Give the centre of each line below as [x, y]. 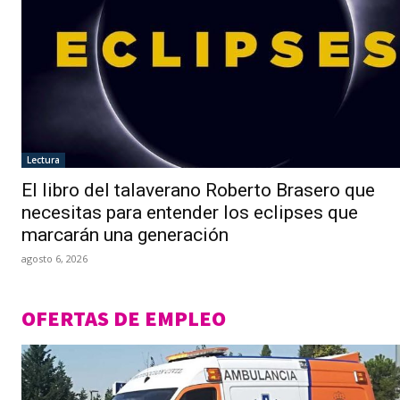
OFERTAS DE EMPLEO [124, 319]
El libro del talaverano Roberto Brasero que [198, 191]
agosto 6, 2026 [54, 259]
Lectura [43, 160]
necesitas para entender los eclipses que [190, 213]
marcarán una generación [125, 235]
